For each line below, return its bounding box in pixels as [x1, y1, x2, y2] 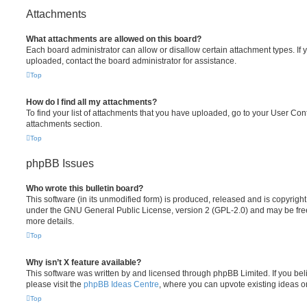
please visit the [26, 280, 84, 289]
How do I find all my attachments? [26, 97, 157, 107]
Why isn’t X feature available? [26, 258, 141, 267]
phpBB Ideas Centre [84, 280, 159, 289]
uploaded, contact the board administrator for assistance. [26, 56, 236, 66]
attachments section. [26, 119, 102, 129]
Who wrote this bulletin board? [26, 184, 143, 193]
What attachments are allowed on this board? [26, 34, 201, 44]
